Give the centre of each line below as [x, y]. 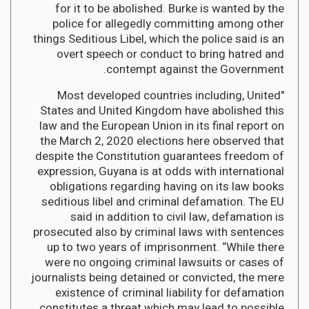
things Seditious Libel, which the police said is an [159, 39]
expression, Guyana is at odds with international [161, 171]
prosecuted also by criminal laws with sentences [159, 232]
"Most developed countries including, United [169, 95]
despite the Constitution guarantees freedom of [160, 156]
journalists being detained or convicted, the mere [158, 277]
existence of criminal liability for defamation [170, 292]
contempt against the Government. [195, 69]
